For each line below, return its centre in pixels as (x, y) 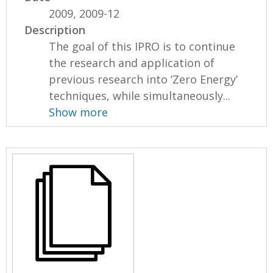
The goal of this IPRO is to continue (142, 47)
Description (55, 30)
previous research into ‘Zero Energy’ (144, 80)
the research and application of (132, 63)
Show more (79, 112)
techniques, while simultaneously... (140, 96)
